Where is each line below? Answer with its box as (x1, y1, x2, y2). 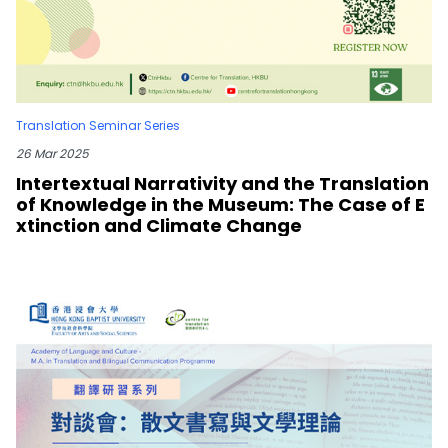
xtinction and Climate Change (16, 212, 302, 238)
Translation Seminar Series (16, 116, 180, 134)
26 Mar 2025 (16, 144, 89, 162)
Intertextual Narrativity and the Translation (16, 170, 429, 196)
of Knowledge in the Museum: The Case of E (16, 191, 425, 217)
